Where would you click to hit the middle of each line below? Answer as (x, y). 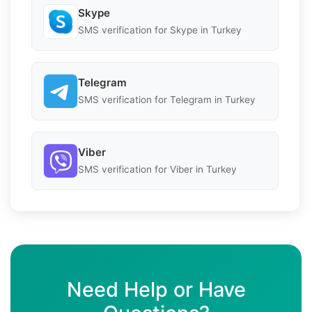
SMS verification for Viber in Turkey (157, 170)
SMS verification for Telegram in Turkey (167, 100)
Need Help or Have (156, 289)
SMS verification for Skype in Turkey (160, 30)
